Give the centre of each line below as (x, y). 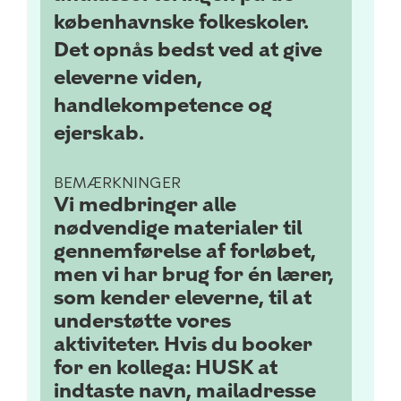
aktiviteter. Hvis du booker (183, 344)
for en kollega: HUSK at (166, 367)
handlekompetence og (163, 105)
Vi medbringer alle (145, 205)
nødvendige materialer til (178, 228)
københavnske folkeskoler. (181, 22)
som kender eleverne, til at (183, 298)
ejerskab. (99, 133)
